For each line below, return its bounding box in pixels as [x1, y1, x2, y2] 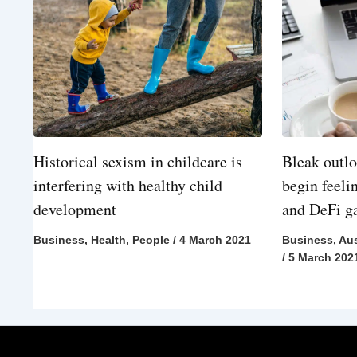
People [132, 233, 170, 247]
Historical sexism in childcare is [33, 151, 242, 173]
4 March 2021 [179, 233, 251, 247]
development [33, 198, 116, 221]
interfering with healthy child [33, 175, 222, 197]
